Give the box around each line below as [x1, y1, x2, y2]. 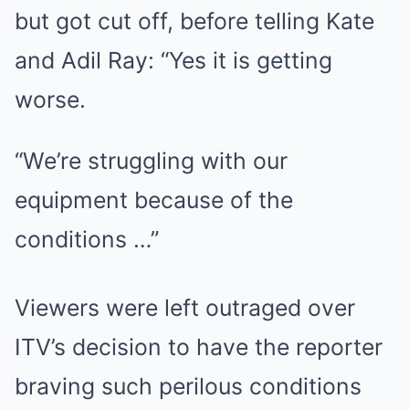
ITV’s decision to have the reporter [15, 333, 383, 362]
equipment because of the [15, 186, 293, 215]
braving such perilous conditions [15, 372, 362, 401]
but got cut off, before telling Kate [15, 7, 374, 36]
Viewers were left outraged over [15, 294, 355, 322]
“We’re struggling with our [15, 147, 288, 175]
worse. [15, 86, 86, 114]
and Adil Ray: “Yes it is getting [15, 47, 332, 75]
